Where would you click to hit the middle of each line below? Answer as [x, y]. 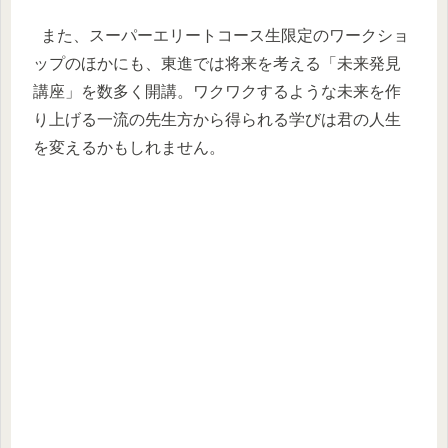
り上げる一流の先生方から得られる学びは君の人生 [217, 120]
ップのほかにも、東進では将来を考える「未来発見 [217, 64]
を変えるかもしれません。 [129, 148]
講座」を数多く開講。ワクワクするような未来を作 [217, 92]
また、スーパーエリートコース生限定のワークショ [221, 36]
